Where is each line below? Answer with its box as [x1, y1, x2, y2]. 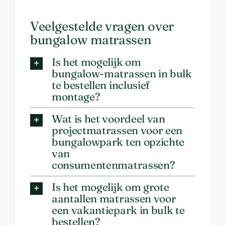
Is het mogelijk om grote [51, 180, 169, 194]
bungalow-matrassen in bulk [51, 67, 192, 80]
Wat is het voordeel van [51, 112, 165, 126]
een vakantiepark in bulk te [51, 203, 185, 217]
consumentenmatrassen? [51, 158, 175, 172]
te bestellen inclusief [51, 78, 150, 92]
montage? [51, 90, 100, 103]
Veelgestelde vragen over [30, 18, 174, 34]
